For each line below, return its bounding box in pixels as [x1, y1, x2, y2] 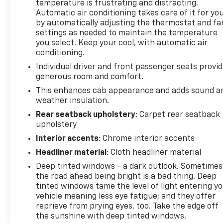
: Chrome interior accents [99, 134, 195, 143]
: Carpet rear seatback [135, 111, 221, 119]
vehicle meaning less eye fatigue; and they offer [36, 192, 216, 201]
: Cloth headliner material [107, 148, 202, 157]
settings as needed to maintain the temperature [36, 29, 218, 37]
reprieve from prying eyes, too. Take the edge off [36, 202, 219, 211]
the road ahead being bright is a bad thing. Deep [36, 172, 217, 181]
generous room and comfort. [36, 73, 144, 81]
